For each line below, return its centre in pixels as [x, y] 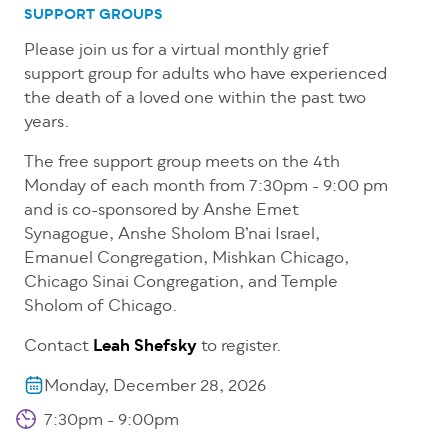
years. [47, 123]
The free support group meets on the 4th [182, 163]
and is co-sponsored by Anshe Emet [161, 211]
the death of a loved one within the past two [195, 99]
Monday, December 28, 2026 [155, 387]
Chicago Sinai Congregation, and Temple [181, 283]
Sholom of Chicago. [101, 307]
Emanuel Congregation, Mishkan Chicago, [186, 259]
